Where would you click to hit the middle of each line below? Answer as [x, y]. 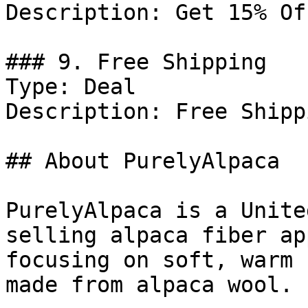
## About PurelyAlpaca [143, 161]
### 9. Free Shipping [136, 62]
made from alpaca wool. [149, 285]
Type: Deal [71, 87]
